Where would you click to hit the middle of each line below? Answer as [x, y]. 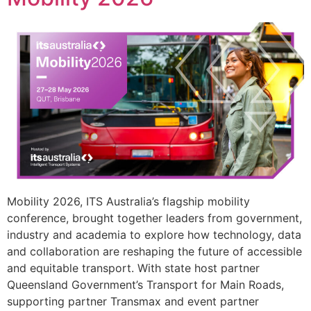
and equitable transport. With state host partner [133, 268]
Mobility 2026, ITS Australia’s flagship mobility [128, 202]
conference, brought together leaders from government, [154, 218]
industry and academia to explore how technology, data [154, 235]
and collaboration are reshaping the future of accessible [154, 252]
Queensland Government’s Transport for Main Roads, [145, 285]
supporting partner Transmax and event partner [133, 302]
